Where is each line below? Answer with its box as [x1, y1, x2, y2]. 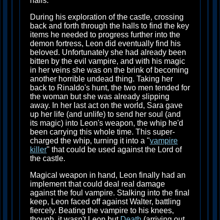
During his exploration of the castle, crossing [30, 13, 184, 22]
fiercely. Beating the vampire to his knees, [30, 206, 174, 215]
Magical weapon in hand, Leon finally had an [30, 171, 186, 180]
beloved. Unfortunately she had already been [30, 48, 186, 57]
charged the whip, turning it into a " [30, 137, 150, 145]
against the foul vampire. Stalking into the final [30, 189, 190, 197]
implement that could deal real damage [30, 180, 165, 189]
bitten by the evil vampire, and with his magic [30, 57, 185, 66]
